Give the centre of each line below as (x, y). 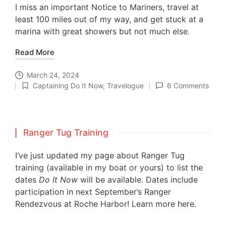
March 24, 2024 (53, 75)
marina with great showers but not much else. (102, 32)
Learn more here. (164, 204)
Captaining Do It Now (68, 86)
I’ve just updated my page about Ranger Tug (100, 156)
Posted (32, 90)
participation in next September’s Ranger (93, 192)
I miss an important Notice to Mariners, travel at (107, 7)
